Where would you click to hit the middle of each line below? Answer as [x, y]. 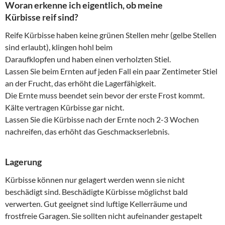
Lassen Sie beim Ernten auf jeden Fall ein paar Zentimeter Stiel [111, 71]
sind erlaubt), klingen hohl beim [59, 47]
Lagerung [23, 162]
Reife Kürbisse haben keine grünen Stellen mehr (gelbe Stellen [111, 35]
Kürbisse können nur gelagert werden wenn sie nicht [95, 180]
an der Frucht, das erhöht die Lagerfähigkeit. [80, 83]
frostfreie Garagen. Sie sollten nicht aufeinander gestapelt [104, 216]
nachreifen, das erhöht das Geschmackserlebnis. [87, 132]
